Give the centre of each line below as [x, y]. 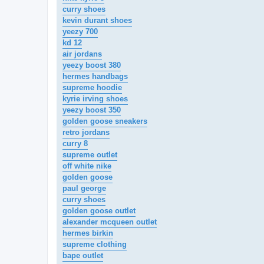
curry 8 [75, 144]
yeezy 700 [80, 32]
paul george [84, 189]
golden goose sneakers [105, 121]
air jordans [82, 54]
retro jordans [86, 133]
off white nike [87, 166]
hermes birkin [88, 233]
